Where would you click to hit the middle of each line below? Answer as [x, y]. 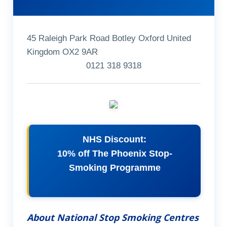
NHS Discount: [115, 140]
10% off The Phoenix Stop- [115, 154]
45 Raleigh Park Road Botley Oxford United [109, 39]
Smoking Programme [115, 168]
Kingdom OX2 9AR [62, 52]
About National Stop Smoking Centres [112, 217]
